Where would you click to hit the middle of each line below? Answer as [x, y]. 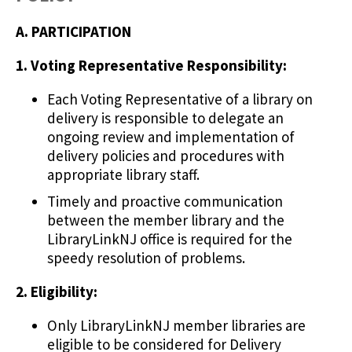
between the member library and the [166, 220]
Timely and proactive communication [165, 201]
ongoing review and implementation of [171, 137]
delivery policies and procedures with [166, 156]
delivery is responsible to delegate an [165, 118]
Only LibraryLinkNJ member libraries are [176, 325]
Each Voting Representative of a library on [180, 99]
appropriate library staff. [123, 175]
